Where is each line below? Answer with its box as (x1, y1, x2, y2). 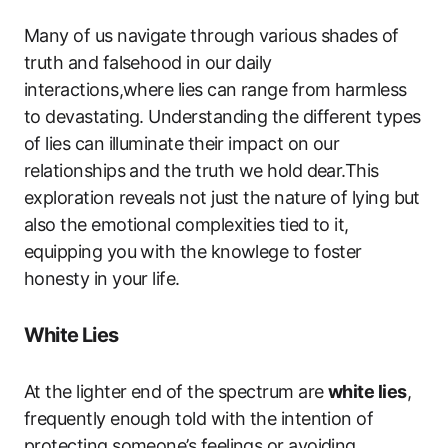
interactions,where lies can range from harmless (24, 79, 407, 100)
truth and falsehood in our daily (24, 52, 272, 73)
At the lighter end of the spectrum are (24, 381, 328, 402)
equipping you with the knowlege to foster (24, 241, 362, 262)
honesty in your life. (24, 268, 180, 289)
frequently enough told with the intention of (24, 408, 374, 429)
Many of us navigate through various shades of (24, 25, 399, 46)
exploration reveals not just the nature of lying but (24, 187, 420, 208)
